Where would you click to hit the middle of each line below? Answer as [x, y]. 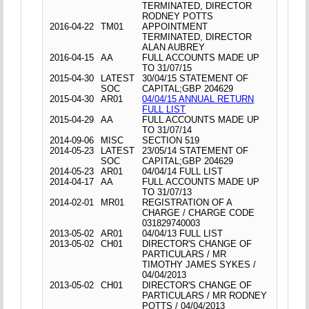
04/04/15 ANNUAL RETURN [198, 99]
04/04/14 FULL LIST [183, 171]
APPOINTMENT [175, 26]
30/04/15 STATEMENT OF [196, 78]
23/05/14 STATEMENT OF [196, 150]
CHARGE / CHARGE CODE [199, 212]
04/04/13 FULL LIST [183, 233]
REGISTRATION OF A [187, 202]
